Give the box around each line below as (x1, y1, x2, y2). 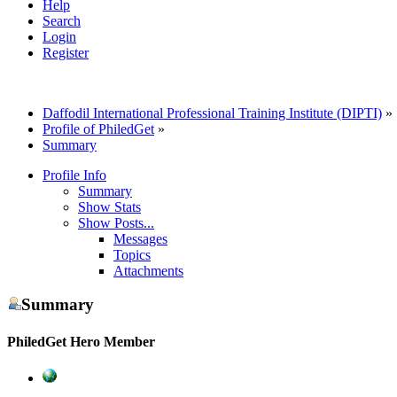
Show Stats (78, 198, 141, 214)
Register (43, 44, 89, 60)
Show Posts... (78, 214, 154, 230)
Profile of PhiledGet (43, 121, 154, 136)
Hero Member (70, 333, 155, 349)
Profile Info (43, 167, 106, 183)
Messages (113, 230, 167, 246)
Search (43, 12, 81, 28)
